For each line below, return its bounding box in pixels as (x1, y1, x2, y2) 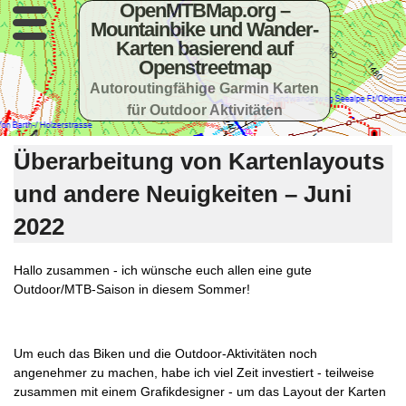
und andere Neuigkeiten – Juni (14, 180, 352, 208)
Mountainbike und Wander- (91, 18, 319, 41)
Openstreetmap (138, 56, 271, 79)
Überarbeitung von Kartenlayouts (14, 148, 384, 175)
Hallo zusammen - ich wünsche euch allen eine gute (14, 263, 312, 277)
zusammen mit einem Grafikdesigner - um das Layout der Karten (14, 383, 386, 399)
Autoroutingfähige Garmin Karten (90, 80, 320, 96)
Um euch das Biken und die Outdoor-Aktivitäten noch (14, 345, 317, 361)
